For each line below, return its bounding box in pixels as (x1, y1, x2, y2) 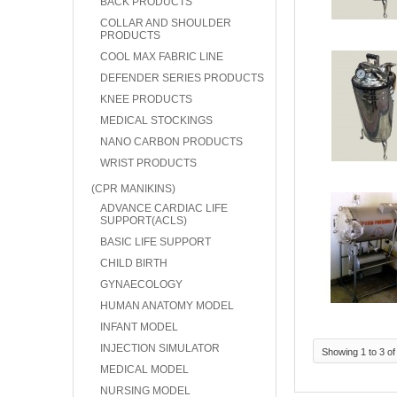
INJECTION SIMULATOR (100, 342, 220, 354)
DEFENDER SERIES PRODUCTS (100, 72, 264, 84)
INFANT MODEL (100, 321, 178, 333)
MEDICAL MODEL (100, 363, 189, 376)
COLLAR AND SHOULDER (100, 17, 231, 29)
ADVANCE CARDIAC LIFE (100, 202, 228, 214)
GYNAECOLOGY (100, 278, 183, 291)
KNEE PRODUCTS (100, 93, 192, 105)
